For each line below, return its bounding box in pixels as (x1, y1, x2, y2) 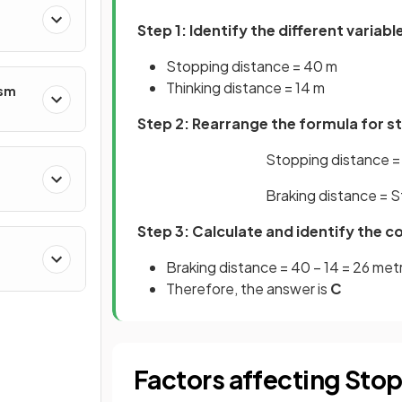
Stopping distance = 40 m (166, 56, 337, 75)
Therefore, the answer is (166, 278, 330, 298)
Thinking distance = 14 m (166, 77, 325, 97)
